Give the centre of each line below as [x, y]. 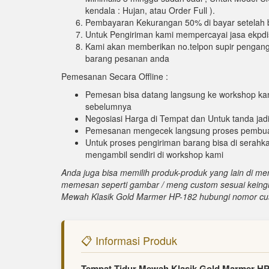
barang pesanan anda [127, 58]
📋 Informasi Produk [129, 240]
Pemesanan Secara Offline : [115, 76]
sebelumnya [108, 106]
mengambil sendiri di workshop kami [154, 154]
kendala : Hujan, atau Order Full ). [150, 10]
